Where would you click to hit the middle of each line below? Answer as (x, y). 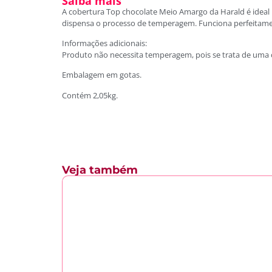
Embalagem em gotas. (102, 75)
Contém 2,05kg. (90, 95)
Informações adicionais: (104, 43)
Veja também (100, 170)
